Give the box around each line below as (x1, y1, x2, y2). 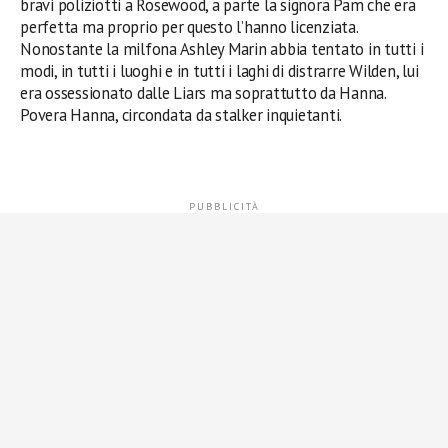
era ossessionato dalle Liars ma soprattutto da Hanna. (20, 82, 386, 104)
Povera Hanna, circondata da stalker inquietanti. (20, 104, 343, 126)
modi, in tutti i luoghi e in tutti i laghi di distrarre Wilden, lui (20, 60, 419, 82)
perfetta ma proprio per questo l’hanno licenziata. (20, 16, 358, 38)
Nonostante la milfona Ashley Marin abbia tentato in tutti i (20, 38, 424, 60)
